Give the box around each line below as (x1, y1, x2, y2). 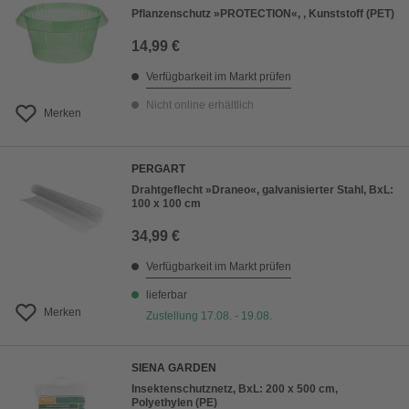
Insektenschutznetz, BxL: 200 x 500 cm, (131, 383, 338, 396)
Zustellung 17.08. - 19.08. (146, 309, 272, 323)
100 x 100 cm (131, 197, 201, 211)
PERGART (131, 163, 185, 176)
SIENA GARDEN (131, 362, 216, 375)
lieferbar (146, 288, 187, 302)
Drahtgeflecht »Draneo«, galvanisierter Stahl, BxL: (131, 184, 393, 197)
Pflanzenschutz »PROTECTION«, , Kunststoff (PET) (131, 7, 394, 21)
